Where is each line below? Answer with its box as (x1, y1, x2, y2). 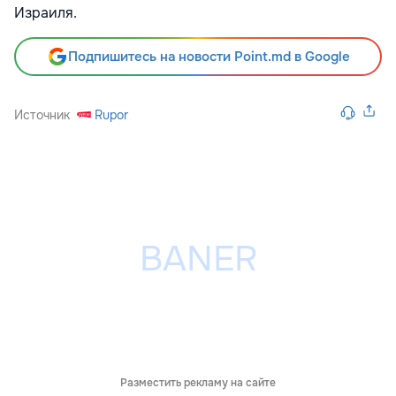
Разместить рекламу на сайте (120, 376, 276, 391)
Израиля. (14, 4, 77, 23)
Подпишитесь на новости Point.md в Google (67, 48, 350, 66)
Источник (14, 107, 70, 124)
